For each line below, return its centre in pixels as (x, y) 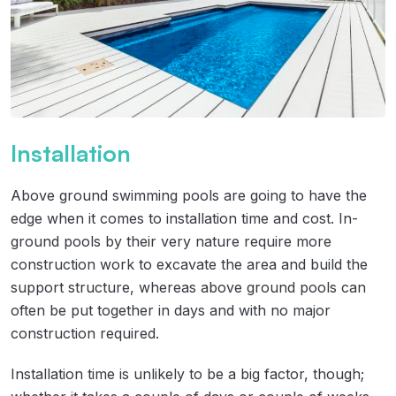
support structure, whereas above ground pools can (188, 287)
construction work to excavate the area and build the (189, 264)
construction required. (85, 333)
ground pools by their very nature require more (171, 241)
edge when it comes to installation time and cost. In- (184, 218)
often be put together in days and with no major (171, 310)
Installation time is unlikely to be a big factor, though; (187, 373)
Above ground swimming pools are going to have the (189, 195)
